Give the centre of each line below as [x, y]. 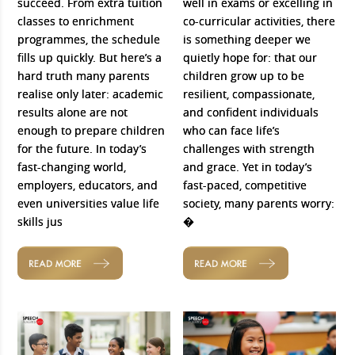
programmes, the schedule [89, 39]
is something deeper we [247, 39]
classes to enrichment [76, 21]
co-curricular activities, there [259, 21]
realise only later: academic [91, 94]
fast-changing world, [72, 166]
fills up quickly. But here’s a [90, 57]
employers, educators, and [88, 185]
